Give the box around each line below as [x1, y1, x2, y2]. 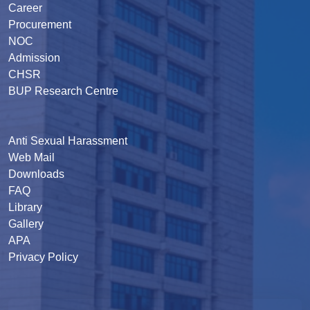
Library [8, 201, 42, 214]
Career [8, 2, 42, 15]
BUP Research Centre [8, 85, 118, 98]
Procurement [8, 19, 71, 31]
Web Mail [8, 152, 55, 164]
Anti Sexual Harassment [8, 135, 127, 147]
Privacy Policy [8, 251, 78, 264]
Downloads [8, 168, 64, 181]
